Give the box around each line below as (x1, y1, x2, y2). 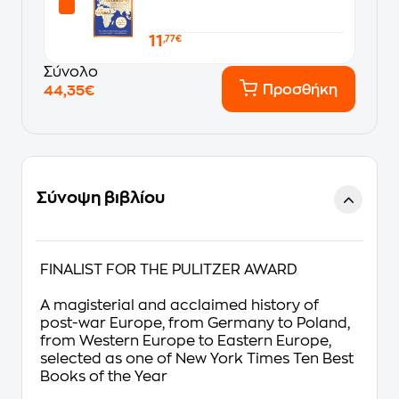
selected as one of (40, 352, 175, 366)
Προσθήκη (263, 83, 338, 97)
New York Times (175, 352, 289, 366)
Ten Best (289, 352, 354, 366)
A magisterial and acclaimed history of (40, 298, 319, 313)
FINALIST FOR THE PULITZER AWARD (40, 263, 297, 277)
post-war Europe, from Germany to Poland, (40, 316, 350, 330)
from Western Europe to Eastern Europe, (40, 334, 331, 348)
